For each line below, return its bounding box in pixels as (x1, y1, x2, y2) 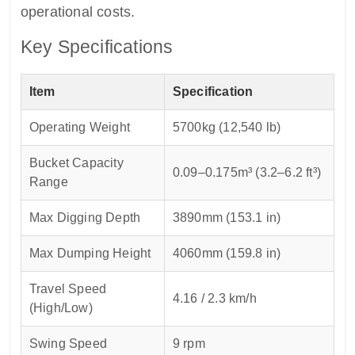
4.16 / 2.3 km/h (172, 292, 257, 306)
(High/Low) (29, 301, 93, 315)
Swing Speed (29, 337, 107, 351)
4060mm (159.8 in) (172, 246, 281, 261)
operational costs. (20, 4, 136, 21)
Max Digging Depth (29, 211, 141, 225)
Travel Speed (29, 282, 107, 296)
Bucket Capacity (29, 156, 124, 170)
